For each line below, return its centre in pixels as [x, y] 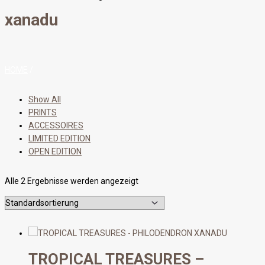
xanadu [31, 20]
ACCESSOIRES [56, 126]
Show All [45, 100]
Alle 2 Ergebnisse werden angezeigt [72, 181]
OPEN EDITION [55, 152]
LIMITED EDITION [59, 139]
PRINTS [43, 113]
